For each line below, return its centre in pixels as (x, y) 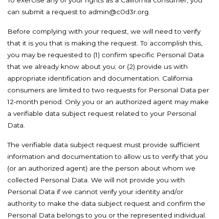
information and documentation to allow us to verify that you (108, 156)
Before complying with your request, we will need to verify (104, 31)
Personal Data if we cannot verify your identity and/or (95, 192)
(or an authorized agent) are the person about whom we (101, 168)
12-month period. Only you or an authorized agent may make (108, 102)
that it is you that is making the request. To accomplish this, (105, 43)
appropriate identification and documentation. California (100, 78)
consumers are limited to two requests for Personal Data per (108, 90)
